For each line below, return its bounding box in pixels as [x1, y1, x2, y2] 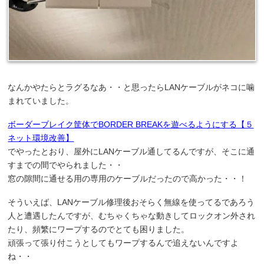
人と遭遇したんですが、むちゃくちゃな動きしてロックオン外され [8, 210, 256, 220]
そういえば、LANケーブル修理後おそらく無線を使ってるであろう [8, 197, 255, 207]
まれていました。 [8, 96, 74, 106]
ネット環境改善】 [8, 133, 74, 143]
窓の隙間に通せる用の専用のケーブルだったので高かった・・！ [8, 174, 247, 184]
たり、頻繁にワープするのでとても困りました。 [8, 224, 190, 234]
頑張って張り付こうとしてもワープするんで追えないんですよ [8, 237, 239, 247]
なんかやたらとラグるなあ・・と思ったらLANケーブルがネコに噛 [8, 82, 255, 93]
